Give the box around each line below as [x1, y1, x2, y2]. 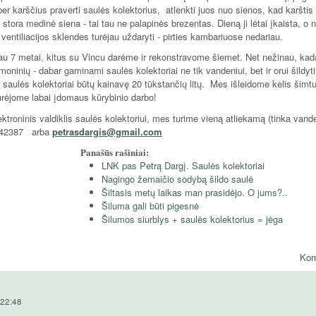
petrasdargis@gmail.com [52, 124, 162, 138]
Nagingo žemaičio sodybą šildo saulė [102, 172, 253, 186]
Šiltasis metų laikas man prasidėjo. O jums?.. [102, 186, 288, 200]
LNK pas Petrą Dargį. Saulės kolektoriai [102, 159, 265, 173]
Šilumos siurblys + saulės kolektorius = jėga [102, 212, 283, 226]
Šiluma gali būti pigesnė [102, 199, 199, 213]
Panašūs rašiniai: [80, 145, 152, 159]
